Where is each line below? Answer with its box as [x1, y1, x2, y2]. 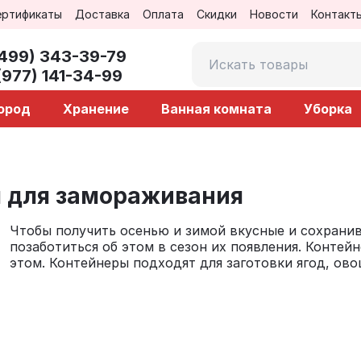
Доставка [74, 7, 130, 21]
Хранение [63, 101, 129, 117]
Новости [249, 7, 298, 21]
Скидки [196, 7, 237, 21]
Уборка [304, 101, 352, 117]
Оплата [142, 7, 184, 21]
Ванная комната [161, 101, 272, 117]
